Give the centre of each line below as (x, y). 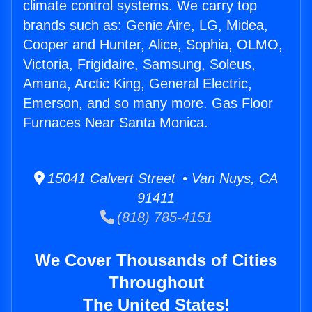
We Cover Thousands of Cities (156, 260)
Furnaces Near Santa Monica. (116, 123)
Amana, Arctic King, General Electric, (138, 84)
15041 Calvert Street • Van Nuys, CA (161, 179)
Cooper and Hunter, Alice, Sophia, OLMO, (153, 45)
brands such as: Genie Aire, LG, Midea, (146, 25)
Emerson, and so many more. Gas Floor (148, 103)
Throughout (156, 283)
